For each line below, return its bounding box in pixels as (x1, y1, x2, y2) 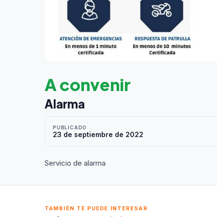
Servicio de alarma (45, 158, 106, 168)
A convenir (45, 74, 131, 95)
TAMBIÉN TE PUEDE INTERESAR (45, 205, 148, 212)
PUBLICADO (53, 124, 87, 131)
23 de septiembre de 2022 (53, 130, 143, 139)
